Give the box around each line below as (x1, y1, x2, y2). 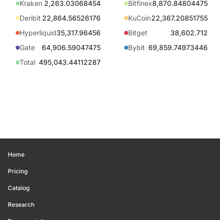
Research (8, 201, 34, 208)
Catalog (8, 184, 29, 192)
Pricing (8, 167, 27, 175)
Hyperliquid (20, 28, 56, 37)
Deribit (20, 14, 41, 22)
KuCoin (128, 14, 151, 22)
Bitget (128, 28, 147, 37)
